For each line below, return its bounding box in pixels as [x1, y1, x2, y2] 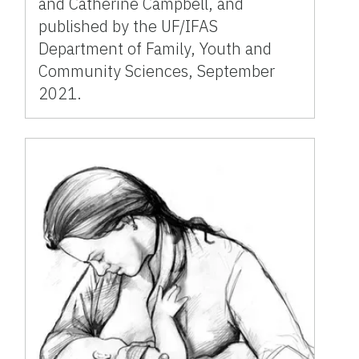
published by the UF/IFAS [38, 15, 219, 38]
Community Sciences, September [38, 60, 276, 83]
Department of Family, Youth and [38, 38, 272, 60]
